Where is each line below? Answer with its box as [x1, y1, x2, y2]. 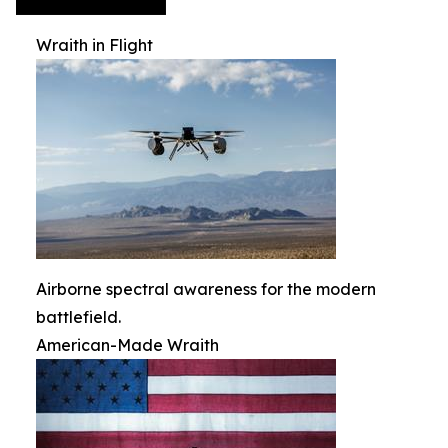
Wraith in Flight [36, 35, 153, 55]
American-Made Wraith [36, 335, 219, 355]
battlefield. [36, 307, 121, 327]
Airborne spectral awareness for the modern [36, 279, 376, 299]
